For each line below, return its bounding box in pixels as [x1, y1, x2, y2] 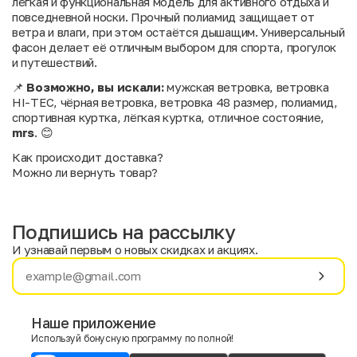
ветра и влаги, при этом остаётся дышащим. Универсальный [12, 25, 345, 40]
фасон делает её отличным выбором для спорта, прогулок [12, 40, 337, 55]
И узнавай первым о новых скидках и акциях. [12, 242, 258, 257]
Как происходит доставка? [12, 150, 163, 165]
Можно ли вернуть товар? [12, 165, 159, 180]
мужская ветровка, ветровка [163, 80, 329, 95]
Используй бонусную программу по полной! [31, 332, 234, 345]
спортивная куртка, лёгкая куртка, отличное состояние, [12, 110, 325, 125]
